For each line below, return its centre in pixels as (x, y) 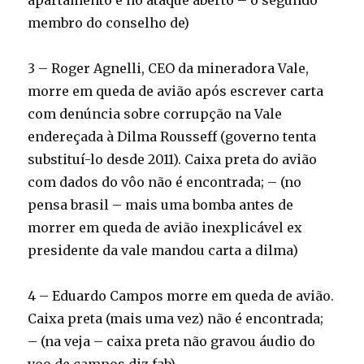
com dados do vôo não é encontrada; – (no (165, 182)
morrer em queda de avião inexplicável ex (165, 227)
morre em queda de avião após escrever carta (176, 91)
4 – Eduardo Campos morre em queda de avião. (181, 296)
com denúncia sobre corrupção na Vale (155, 114)
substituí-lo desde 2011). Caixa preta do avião (173, 159)
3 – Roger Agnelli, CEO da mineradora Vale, (169, 68)
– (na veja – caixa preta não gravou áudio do (172, 341)
